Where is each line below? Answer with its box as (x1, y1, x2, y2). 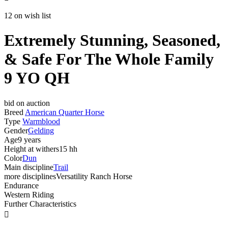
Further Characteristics (4, 199, 76, 208)
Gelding (28, 126, 54, 135)
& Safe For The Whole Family (4, 50, 214, 69)
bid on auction (4, 98, 50, 107)
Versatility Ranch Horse (56, 172, 132, 181)
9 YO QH (4, 69, 70, 88)
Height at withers (4, 144, 59, 153)
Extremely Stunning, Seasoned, (4, 31, 220, 50)
